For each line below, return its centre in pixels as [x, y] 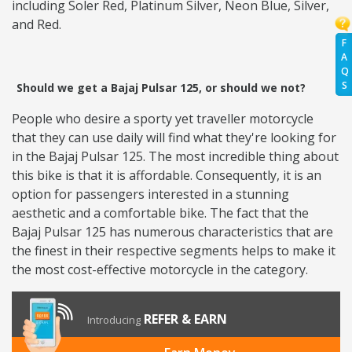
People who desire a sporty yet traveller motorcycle [163, 119]
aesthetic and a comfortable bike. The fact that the [160, 213]
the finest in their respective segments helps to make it [174, 251]
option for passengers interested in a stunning [150, 194]
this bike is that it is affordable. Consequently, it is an [167, 176]
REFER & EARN [185, 319]
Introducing [114, 320]
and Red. [38, 25]
